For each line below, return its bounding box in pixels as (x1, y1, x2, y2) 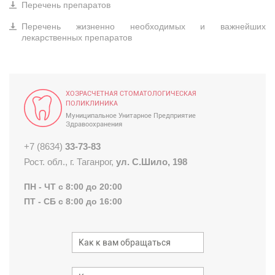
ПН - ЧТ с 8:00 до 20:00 (24, 182, 122, 192)
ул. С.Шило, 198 (116, 157, 187, 167)
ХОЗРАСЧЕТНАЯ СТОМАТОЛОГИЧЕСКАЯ (66, 90, 196, 98)
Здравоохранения (66, 120, 122, 128)
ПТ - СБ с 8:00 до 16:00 (24, 196, 122, 206)
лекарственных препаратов (21, 33, 134, 42)
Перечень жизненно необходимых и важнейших (21, 21, 266, 31)
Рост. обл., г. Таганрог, (24, 157, 116, 167)
